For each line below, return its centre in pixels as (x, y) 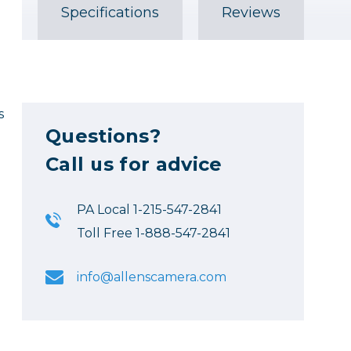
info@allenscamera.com (152, 277)
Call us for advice (134, 165)
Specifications (110, 13)
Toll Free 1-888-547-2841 (154, 233)
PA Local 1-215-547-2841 (149, 210)
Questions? (103, 136)
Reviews (251, 13)
